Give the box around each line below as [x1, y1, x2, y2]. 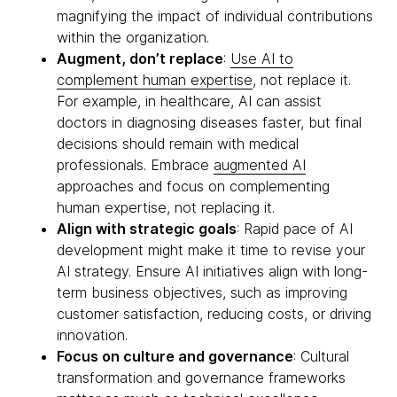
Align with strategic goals [57, 220, 237, 237]
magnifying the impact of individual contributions [57, 7, 373, 25]
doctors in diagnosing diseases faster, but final [57, 113, 362, 131]
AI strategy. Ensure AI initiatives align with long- [57, 262, 368, 280]
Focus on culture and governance [57, 347, 293, 365]
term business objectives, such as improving [57, 284, 347, 301]
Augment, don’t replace [57, 50, 223, 67]
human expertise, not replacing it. [57, 198, 275, 216]
